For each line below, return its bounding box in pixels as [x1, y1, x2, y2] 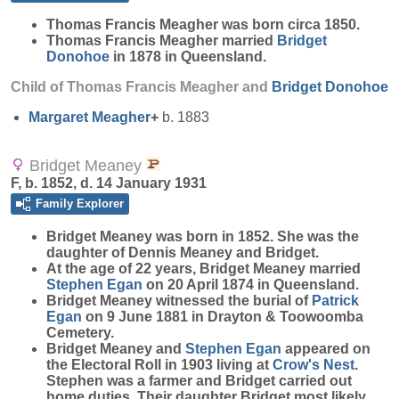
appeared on [281, 341, 370, 356]
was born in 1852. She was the [152, 229, 359, 244]
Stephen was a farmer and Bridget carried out [46, 373, 352, 388]
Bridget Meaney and [46, 341, 185, 356]
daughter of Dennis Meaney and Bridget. [46, 245, 319, 260]
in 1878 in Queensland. [110, 49, 266, 64]
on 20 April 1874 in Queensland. [142, 277, 359, 292]
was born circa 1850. [218, 17, 360, 32]
